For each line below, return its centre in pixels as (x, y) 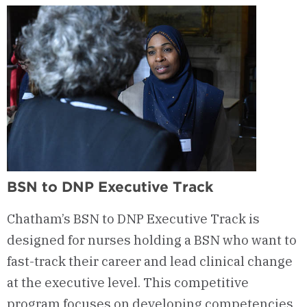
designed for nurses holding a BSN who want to (152, 240)
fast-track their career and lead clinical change (150, 261)
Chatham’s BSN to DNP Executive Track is (133, 218)
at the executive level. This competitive (128, 282)
